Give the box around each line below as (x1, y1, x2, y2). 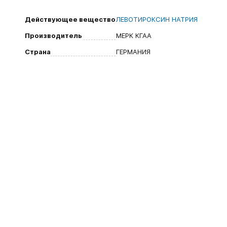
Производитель (25, 31, 82, 40)
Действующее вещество (25, 15, 116, 23)
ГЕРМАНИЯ (116, 48, 150, 56)
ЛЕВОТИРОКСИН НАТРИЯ (116, 15, 198, 23)
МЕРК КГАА (116, 31, 152, 40)
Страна (25, 48, 51, 56)
